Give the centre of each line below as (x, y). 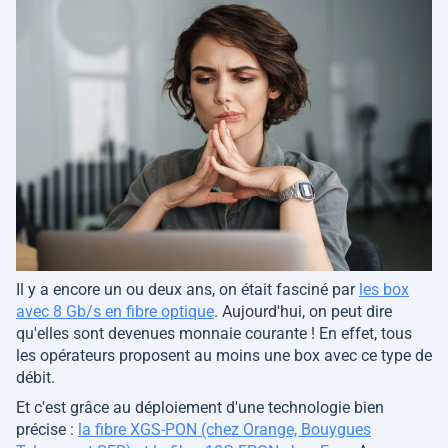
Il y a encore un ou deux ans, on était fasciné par (187, 290)
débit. (37, 378)
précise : (47, 430)
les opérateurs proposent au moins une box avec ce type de (224, 356)
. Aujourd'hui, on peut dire (303, 312)
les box (384, 290)
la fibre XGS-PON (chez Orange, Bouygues (224, 430)
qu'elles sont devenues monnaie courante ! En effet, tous (214, 334)
